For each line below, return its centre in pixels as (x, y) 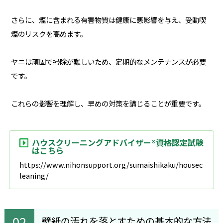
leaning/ (34, 175)
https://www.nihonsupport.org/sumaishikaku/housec (111, 164)
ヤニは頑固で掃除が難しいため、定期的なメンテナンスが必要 (108, 61)
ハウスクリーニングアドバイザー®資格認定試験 (117, 142)
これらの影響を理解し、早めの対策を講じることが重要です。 (108, 103)
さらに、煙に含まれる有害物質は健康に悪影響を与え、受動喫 (108, 19)
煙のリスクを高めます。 (49, 33)
